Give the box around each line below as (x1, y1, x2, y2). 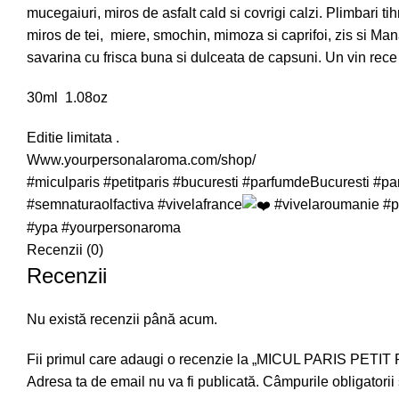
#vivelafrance (158, 197, 242, 212)
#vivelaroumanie (274, 197, 379, 212)
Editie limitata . (27, 130, 119, 145)
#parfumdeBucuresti (242, 175, 370, 190)
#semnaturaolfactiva (27, 197, 154, 212)
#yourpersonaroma (61, 220, 181, 236)
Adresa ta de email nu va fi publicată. (27, 374, 259, 390)
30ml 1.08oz (27, 90, 108, 105)
